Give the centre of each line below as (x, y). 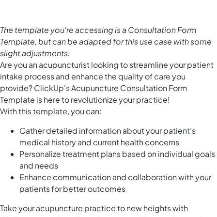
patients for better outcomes (72, 189)
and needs (39, 166)
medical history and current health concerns (99, 142)
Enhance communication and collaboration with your (115, 177)
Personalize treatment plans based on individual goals (117, 154)
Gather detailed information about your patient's (108, 131)
